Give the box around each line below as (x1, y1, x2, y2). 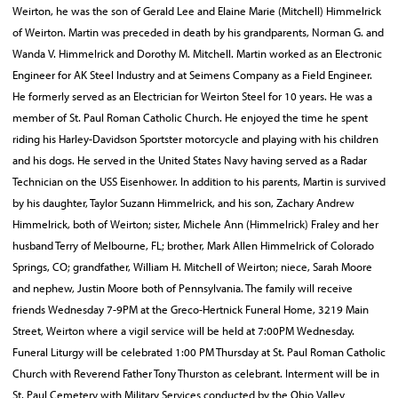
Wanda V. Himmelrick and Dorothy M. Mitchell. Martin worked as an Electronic (12, 46, 382, 60)
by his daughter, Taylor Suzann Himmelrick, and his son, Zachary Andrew (12, 195, 354, 210)
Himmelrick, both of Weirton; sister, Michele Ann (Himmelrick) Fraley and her (12, 217, 378, 231)
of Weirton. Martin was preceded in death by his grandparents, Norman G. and (12, 25, 384, 39)
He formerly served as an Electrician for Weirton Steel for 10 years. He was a (12, 89, 372, 103)
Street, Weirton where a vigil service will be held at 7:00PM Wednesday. (12, 323, 354, 338)
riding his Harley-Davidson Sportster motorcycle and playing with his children (12, 131, 378, 146)
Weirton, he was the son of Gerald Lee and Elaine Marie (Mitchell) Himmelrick (12, 4, 381, 18)
